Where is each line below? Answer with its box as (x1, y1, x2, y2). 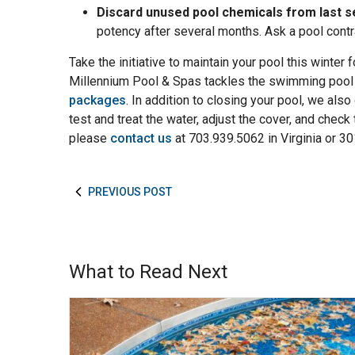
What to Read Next (69, 261, 227, 283)
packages (69, 93, 126, 108)
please (69, 131, 110, 146)
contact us (110, 131, 172, 146)
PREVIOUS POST (88, 185, 172, 198)
